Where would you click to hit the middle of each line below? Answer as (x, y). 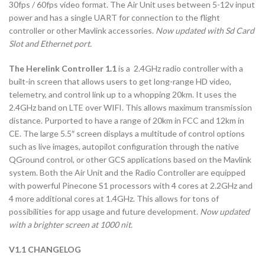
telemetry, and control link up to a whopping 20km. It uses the (123, 95)
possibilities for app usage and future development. (104, 212)
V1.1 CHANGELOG (45, 250)
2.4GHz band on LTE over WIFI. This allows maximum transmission (130, 108)
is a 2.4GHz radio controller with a (180, 69)
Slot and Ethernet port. (51, 44)
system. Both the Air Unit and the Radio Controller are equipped (127, 173)
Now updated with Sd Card (205, 31)
